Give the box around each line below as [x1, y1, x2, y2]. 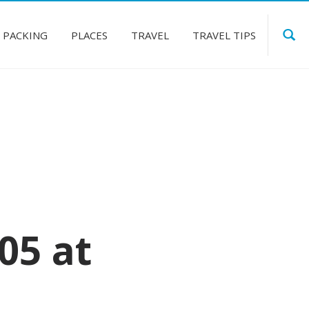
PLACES [71, 28, 108, 42]
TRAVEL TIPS [192, 28, 256, 42]
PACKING [3, 28, 48, 42]
